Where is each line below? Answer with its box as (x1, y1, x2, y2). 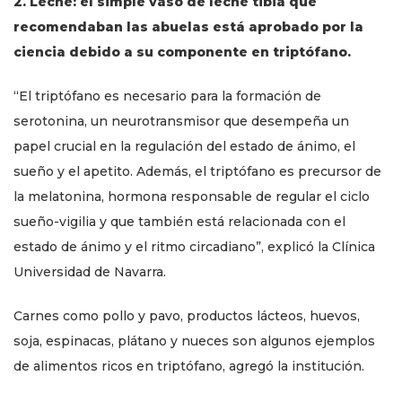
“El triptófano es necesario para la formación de (13, 87, 321, 104)
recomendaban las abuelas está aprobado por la (13, 18, 363, 35)
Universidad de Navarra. (13, 263, 166, 280)
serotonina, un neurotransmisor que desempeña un (13, 112, 349, 129)
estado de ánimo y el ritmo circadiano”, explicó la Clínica (13, 238, 375, 255)
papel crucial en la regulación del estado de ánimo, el (13, 137, 355, 154)
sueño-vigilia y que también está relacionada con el (13, 213, 345, 230)
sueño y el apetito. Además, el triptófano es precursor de (13, 162, 381, 179)
